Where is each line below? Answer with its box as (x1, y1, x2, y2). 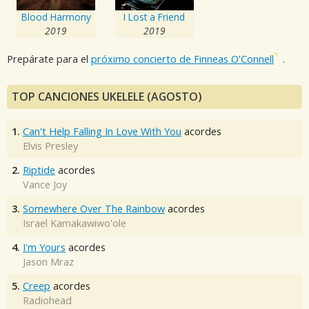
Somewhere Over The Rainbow (23, 201, 165, 215)
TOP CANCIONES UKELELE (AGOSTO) (12, 88, 202, 104)
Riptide (23, 163, 55, 177)
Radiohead (23, 293, 72, 307)
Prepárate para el (7, 52, 91, 66)
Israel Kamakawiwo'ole (23, 216, 126, 230)
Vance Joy (23, 177, 67, 191)
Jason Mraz (23, 255, 74, 268)
